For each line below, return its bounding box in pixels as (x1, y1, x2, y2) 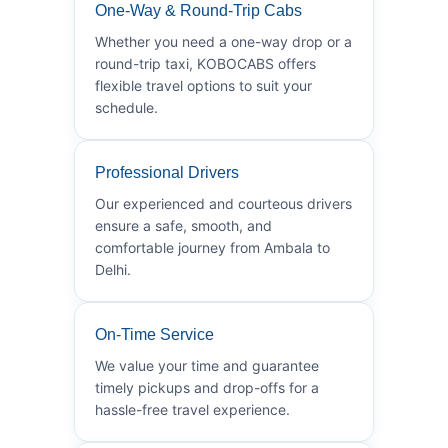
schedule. (95, 98, 158, 116)
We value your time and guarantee (95, 356, 319, 374)
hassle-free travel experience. (95, 400, 290, 418)
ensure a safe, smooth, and (95, 216, 272, 234)
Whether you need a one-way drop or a (95, 32, 352, 50)
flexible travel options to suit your (95, 76, 312, 94)
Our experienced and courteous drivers (95, 194, 352, 212)
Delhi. (95, 260, 131, 278)
